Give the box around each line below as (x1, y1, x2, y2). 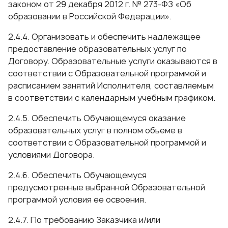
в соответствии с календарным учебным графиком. (8, 92, 215, 103)
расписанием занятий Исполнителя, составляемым (8, 80, 214, 91)
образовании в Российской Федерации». (8, 11, 172, 22)
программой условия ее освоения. (8, 194, 146, 205)
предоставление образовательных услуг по (8, 43, 187, 54)
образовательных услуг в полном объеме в (8, 125, 182, 136)
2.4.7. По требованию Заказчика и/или (8, 214, 160, 225)
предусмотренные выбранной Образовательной (8, 182, 205, 193)
